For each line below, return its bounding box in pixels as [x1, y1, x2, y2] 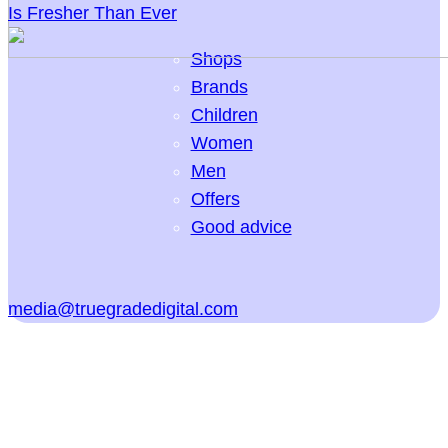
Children [190, 104, 258, 125]
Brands [190, 76, 248, 97]
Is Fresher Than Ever [8, 2, 177, 23]
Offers [190, 188, 240, 209]
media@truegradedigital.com [8, 298, 238, 319]
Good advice [190, 216, 292, 237]
